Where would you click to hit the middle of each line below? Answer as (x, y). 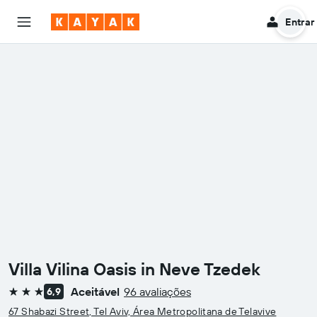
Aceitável (95, 292)
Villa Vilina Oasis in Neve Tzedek (134, 269)
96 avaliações (157, 292)
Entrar (300, 22)
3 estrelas (31, 297)
